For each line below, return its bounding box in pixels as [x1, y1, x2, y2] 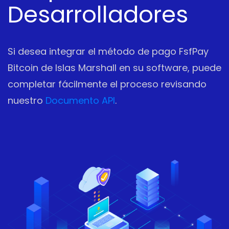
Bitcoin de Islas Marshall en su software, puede [8, 61, 221, 75]
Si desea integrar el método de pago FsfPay [8, 45, 209, 58]
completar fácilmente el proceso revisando [8, 78, 207, 91]
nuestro [8, 94, 45, 107]
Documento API [45, 94, 115, 107]
